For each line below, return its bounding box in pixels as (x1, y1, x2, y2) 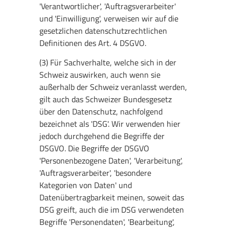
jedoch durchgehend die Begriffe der (39, 130, 165, 143)
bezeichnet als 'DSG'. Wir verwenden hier (39, 118, 181, 130)
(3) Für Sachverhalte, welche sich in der (39, 56, 177, 69)
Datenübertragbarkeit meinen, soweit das (39, 191, 185, 204)
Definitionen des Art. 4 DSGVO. (39, 37, 147, 50)
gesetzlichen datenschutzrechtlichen (39, 25, 168, 37)
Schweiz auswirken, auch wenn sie (39, 68, 161, 81)
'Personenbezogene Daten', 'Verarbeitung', (39, 154, 184, 167)
